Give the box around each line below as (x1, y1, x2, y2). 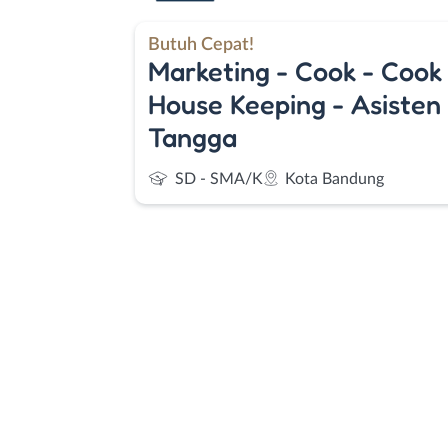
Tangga (148, 120, 237, 153)
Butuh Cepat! (148, 34, 254, 54)
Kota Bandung (285, 171, 384, 187)
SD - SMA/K (175, 171, 263, 187)
